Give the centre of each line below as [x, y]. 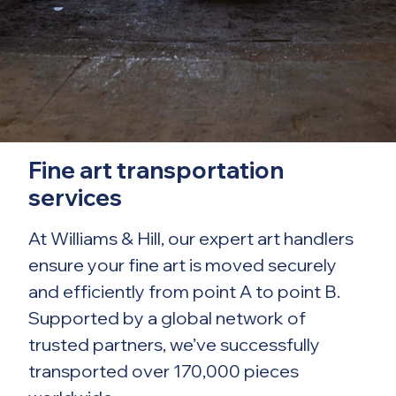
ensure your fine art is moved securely [183, 264]
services [75, 197]
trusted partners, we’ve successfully [174, 344]
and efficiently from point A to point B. [184, 291]
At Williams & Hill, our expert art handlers [191, 238]
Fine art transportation [156, 170]
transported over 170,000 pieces [164, 370]
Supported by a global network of [167, 317]
